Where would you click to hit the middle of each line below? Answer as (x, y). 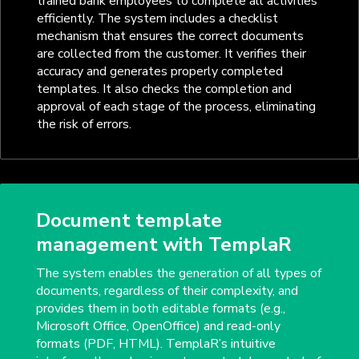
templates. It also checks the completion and (164, 89)
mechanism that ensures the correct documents (170, 36)
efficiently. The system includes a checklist (157, 19)
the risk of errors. (84, 125)
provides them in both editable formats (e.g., (160, 309)
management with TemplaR (163, 245)
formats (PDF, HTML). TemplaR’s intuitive (155, 344)
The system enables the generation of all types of (178, 274)
